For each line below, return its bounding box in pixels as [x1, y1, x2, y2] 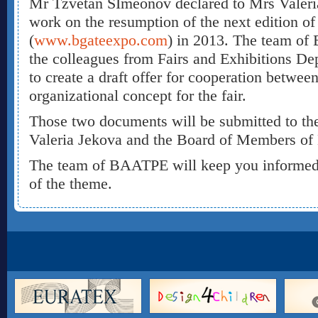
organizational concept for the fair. [29, 87, 246, 104]
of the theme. [29, 175, 112, 192]
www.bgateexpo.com [34, 31, 168, 49]
